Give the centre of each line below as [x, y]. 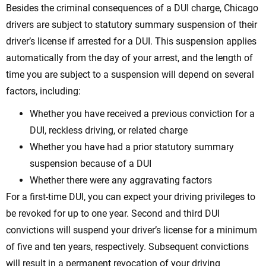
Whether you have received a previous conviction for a [142, 114]
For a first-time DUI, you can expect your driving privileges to [131, 197]
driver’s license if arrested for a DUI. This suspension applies [131, 42]
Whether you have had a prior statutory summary [132, 147]
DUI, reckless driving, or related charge [109, 131]
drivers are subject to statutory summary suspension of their [132, 25]
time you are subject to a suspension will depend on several [130, 75]
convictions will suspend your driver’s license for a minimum [132, 230]
